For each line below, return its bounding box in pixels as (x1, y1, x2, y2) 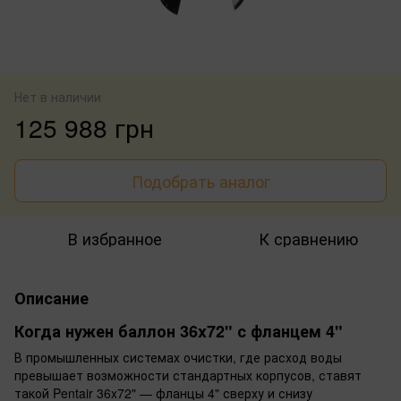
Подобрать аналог (131, 168, 270, 192)
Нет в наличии (14, 87, 101, 106)
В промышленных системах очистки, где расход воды (14, 347, 342, 366)
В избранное (67, 226, 162, 250)
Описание (14, 286, 89, 310)
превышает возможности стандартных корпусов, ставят (14, 365, 362, 384)
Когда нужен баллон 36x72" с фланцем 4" (14, 319, 343, 343)
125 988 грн (14, 108, 154, 145)
